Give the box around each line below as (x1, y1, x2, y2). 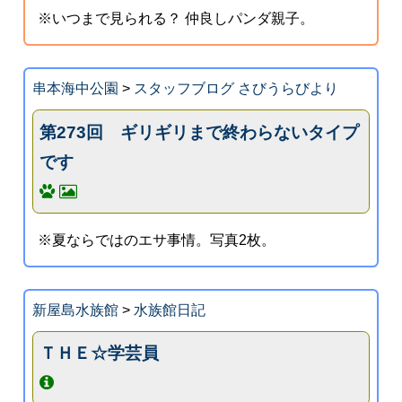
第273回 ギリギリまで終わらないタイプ (39, 122, 360, 142)
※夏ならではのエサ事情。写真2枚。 (38, 232, 276, 248)
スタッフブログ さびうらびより (133, 80, 338, 96)
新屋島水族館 (31, 301, 118, 318)
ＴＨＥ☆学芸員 (39, 344, 160, 363)
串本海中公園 (31, 80, 118, 96)
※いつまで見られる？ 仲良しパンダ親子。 (38, 10, 315, 26)
